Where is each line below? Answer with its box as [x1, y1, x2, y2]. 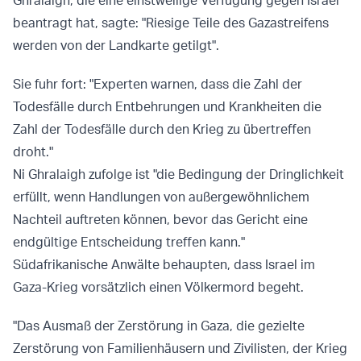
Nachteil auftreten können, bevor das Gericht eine [13, 211, 308, 228]
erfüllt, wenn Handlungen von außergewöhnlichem [13, 189, 309, 205]
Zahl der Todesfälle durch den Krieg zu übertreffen [13, 121, 311, 138]
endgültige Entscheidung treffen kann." [13, 234, 245, 251]
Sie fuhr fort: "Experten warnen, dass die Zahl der [13, 76, 302, 93]
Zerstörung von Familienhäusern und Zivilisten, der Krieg [13, 340, 347, 357]
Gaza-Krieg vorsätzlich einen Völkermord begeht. [13, 279, 304, 296]
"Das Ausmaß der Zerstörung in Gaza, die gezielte [13, 317, 305, 334]
